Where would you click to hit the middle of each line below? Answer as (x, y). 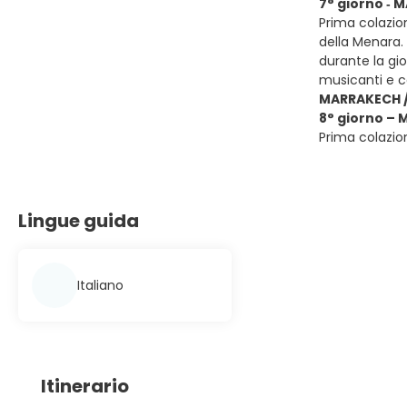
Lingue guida (79, 221)
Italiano (100, 285)
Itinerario (85, 386)
